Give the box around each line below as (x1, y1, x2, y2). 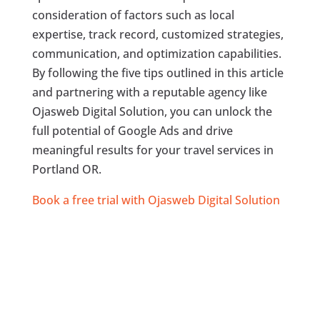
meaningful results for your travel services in (31, 141, 274, 158)
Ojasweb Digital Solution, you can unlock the (31, 103, 272, 119)
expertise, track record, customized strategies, (31, 26, 284, 42)
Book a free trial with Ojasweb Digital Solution (31, 191, 280, 208)
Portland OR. (31, 161, 101, 177)
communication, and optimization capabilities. (31, 45, 281, 61)
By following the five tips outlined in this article (31, 64, 284, 81)
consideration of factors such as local (31, 6, 234, 23)
